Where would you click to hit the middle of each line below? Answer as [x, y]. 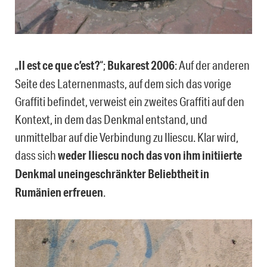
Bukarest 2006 [141, 65]
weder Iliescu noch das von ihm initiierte [150, 155]
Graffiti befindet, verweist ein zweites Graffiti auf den [130, 101]
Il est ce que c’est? [59, 65]
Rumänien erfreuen [59, 192]
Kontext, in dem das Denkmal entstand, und [111, 119]
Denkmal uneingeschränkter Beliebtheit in [112, 173]
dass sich [36, 155]
